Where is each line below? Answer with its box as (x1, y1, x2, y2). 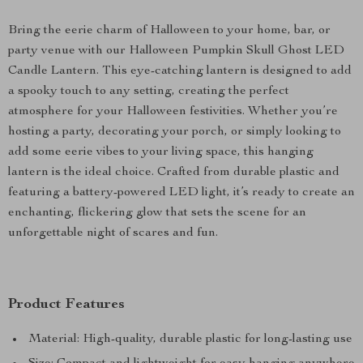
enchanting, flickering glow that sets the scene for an (8, 207, 306, 220)
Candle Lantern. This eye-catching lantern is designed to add (8, 65, 352, 78)
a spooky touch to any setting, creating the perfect (8, 85, 289, 98)
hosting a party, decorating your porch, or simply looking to (8, 126, 341, 139)
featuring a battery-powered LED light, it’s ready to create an (8, 186, 355, 199)
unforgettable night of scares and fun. (8, 227, 218, 240)
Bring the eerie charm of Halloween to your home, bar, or (8, 24, 331, 37)
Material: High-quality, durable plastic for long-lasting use (28, 333, 352, 346)
